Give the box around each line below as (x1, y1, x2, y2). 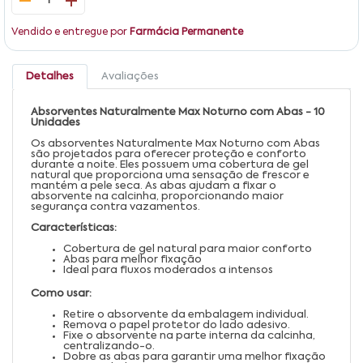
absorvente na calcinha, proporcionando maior (31, 190, 284, 202)
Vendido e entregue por (11, 27, 130, 37)
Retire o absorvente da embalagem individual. (63, 309, 309, 320)
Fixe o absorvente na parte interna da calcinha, (63, 330, 315, 341)
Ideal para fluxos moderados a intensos (63, 264, 273, 275)
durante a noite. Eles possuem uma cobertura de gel (31, 159, 309, 170)
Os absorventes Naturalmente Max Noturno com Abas (31, 138, 320, 149)
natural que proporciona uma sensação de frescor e (31, 169, 310, 181)
